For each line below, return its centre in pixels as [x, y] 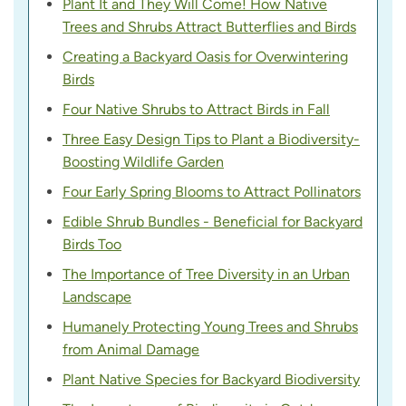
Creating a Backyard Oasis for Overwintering [205, 56]
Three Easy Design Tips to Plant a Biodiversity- [211, 139]
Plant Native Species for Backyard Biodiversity [211, 379]
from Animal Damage [131, 349]
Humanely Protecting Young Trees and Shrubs [210, 326]
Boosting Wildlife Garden [143, 161]
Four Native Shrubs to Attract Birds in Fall [196, 109]
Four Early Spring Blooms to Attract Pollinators [212, 191]
